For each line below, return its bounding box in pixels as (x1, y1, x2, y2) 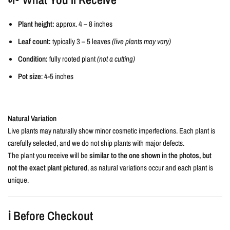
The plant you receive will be (8, 150, 88, 161)
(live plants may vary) (112, 36, 171, 47)
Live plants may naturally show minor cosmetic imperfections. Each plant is (8, 125, 216, 137)
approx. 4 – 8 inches (56, 18, 113, 30)
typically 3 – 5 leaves (52, 36, 111, 47)
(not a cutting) (97, 53, 136, 65)
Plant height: (18, 18, 55, 30)
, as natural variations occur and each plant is (87, 162, 214, 174)
